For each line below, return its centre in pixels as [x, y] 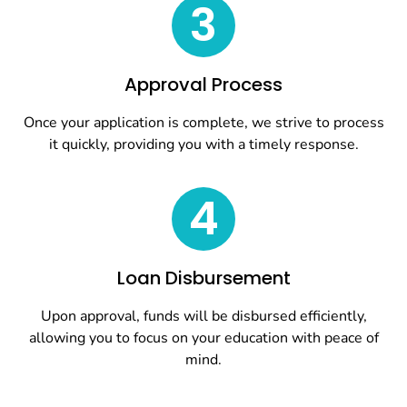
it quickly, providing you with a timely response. [203, 145]
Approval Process [203, 85]
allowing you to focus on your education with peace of [203, 338]
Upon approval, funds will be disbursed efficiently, [203, 316]
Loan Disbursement [203, 278]
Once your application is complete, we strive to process [203, 123]
